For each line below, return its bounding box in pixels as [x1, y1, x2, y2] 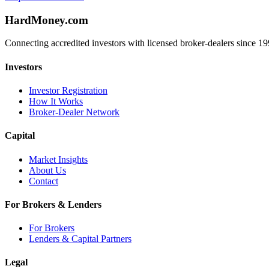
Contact [29, 175, 58, 186]
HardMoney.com [5, 13, 88, 26]
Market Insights [29, 154, 88, 165]
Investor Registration [29, 85, 107, 95]
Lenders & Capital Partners [29, 234, 131, 244]
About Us [29, 165, 66, 175]
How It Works [29, 95, 83, 106]
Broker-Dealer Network [29, 106, 119, 117]
